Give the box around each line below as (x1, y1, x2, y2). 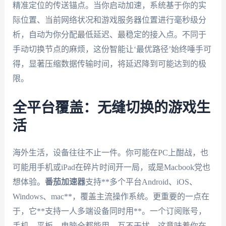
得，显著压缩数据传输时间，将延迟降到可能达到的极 (12, 60, 206, 69)
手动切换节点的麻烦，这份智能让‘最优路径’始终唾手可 (12, 45, 211, 54)
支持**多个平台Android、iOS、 (85, 177, 197, 186)
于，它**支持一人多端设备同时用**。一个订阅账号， (12, 206, 206, 215)
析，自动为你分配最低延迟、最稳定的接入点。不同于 (12, 30, 206, 39)
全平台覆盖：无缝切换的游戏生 (12, 100, 210, 115)
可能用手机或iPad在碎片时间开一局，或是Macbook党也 (12, 162, 210, 172)
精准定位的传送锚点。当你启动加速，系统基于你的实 (12, 1, 206, 10)
